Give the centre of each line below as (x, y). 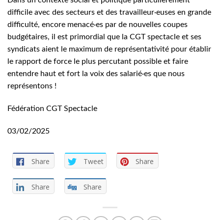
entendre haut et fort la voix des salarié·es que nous (96, 74)
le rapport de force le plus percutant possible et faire (98, 62)
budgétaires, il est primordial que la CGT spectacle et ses (104, 37)
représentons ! (32, 86)
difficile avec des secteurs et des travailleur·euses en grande (109, 13)
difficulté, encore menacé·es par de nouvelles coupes (97, 25)
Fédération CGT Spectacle (52, 109)
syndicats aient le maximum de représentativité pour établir (109, 49)
